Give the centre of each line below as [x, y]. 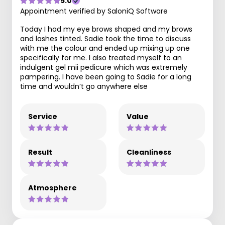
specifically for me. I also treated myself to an [101, 58]
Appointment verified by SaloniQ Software [94, 11]
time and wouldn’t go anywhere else [84, 86]
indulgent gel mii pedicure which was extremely [104, 67]
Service [43, 117]
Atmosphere [52, 188]
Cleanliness [149, 152]
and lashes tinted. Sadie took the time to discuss [105, 39]
